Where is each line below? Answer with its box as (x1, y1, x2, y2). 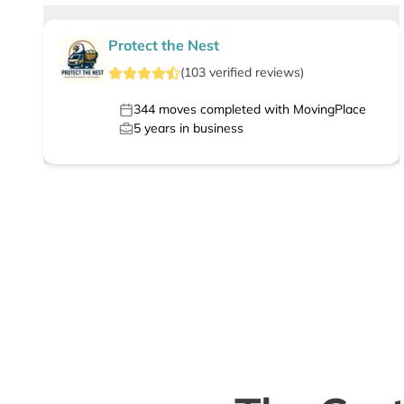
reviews (255, 64, 300, 81)
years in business (141, 120, 243, 137)
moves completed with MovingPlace (155, 101, 366, 118)
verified (206, 64, 255, 81)
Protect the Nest (108, 36, 219, 55)
